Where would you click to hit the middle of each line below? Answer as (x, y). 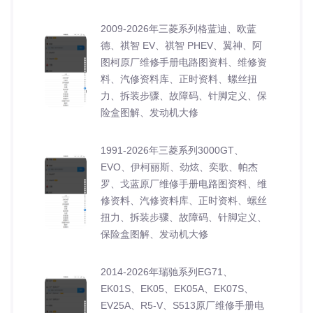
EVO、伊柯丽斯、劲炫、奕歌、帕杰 (179, 167)
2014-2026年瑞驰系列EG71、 (167, 271)
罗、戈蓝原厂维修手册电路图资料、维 (184, 183)
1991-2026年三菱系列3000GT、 (172, 150)
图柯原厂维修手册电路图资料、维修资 (184, 62)
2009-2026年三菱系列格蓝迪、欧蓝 (179, 28)
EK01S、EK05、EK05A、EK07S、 (177, 288)
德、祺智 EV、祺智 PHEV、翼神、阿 (181, 45)
